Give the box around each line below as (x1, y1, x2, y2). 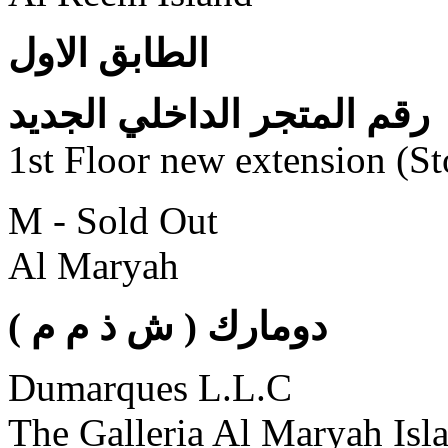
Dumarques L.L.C (8, 365, 292, 409)
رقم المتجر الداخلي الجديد (8, 92, 430, 136)
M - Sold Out (8, 198, 218, 242)
